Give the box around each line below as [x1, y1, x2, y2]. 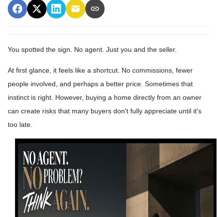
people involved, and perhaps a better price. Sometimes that [8, 79, 193, 88]
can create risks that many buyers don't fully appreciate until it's [8, 107, 201, 115]
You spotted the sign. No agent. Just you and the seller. [8, 45, 177, 53]
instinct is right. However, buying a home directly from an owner [8, 93, 201, 101]
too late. [8, 120, 32, 128]
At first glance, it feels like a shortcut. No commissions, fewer [8, 66, 193, 74]
